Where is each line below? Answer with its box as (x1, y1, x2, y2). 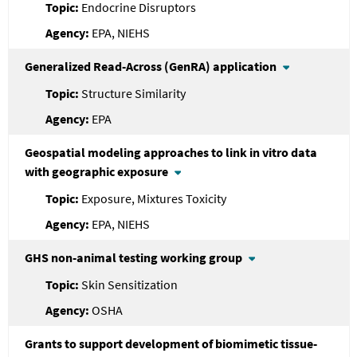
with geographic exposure (25, 163, 168, 179)
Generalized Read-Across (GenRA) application (25, 57, 277, 74)
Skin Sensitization (80, 276, 178, 292)
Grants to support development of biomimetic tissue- (25, 335, 317, 351)
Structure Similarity (80, 84, 186, 101)
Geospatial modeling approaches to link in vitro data (25, 143, 317, 160)
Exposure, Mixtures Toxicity (80, 190, 226, 206)
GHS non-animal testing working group (25, 249, 242, 265)
